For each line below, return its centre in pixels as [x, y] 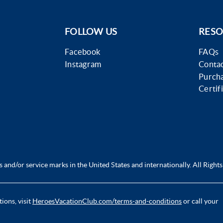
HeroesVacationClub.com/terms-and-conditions [107, 201]
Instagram [83, 64]
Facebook [83, 52]
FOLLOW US [91, 32]
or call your [200, 201]
